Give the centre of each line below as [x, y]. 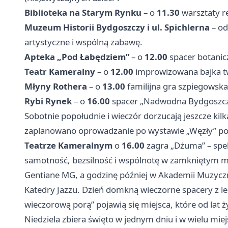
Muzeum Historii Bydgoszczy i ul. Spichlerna [117, 27]
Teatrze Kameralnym [68, 145]
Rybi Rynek [48, 101]
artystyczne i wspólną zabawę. [83, 42]
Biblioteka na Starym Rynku [83, 12]
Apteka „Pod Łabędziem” [77, 56]
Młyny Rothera [56, 86]
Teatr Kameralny [60, 71]
